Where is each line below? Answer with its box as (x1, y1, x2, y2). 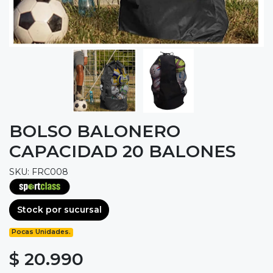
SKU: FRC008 (9, 166, 68, 177)
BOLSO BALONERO (9, 120, 180, 141)
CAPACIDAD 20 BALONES (9, 140, 236, 161)
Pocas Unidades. (12, 228, 71, 236)
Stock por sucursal (16, 204, 102, 216)
